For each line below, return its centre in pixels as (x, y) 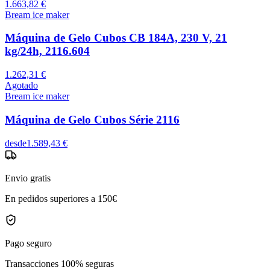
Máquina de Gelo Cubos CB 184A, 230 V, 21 (116, 38)
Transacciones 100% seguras (59, 263)
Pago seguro (28, 243)
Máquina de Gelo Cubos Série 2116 (92, 119)
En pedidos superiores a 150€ (61, 198)
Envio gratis (28, 178)
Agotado (21, 86)
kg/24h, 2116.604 (47, 51)
